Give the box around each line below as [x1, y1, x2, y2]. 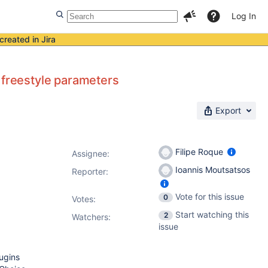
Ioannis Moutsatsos [173, 164, 250, 175]
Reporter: [72, 166, 108, 176]
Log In [232, 11, 256, 21]
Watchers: [72, 212, 111, 222]
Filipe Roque [173, 146, 226, 157]
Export [215, 105, 241, 115]
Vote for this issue [175, 191, 244, 202]
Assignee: [72, 148, 109, 159]
